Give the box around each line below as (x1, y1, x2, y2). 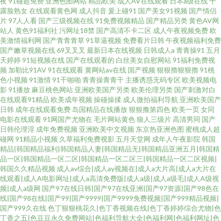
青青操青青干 (82, 75, 124, 84)
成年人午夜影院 (152, 135, 200, 143)
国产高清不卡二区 (96, 26, 151, 35)
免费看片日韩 (123, 36, 164, 44)
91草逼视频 (86, 36, 121, 44)
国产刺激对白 (174, 85, 216, 94)
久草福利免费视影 (59, 135, 114, 143)
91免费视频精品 (95, 16, 145, 25)
